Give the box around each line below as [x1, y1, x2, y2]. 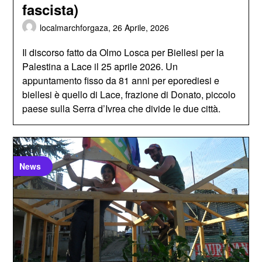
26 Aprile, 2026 [113, 21, 170, 33]
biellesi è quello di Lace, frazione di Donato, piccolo [22, 87, 236, 101]
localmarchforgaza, [40, 21, 113, 33]
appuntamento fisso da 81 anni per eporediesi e [22, 73, 220, 87]
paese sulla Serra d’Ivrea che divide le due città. [22, 101, 221, 115]
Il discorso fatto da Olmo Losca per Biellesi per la [22, 45, 225, 59]
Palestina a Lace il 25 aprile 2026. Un [22, 59, 178, 73]
